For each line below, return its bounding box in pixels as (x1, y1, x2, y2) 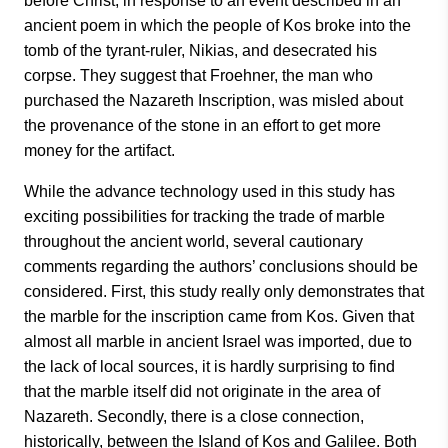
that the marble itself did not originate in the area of (24, 383, 380, 400)
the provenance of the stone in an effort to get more (24, 117, 381, 134)
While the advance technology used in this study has (24, 183, 395, 200)
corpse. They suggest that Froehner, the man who (24, 67, 373, 84)
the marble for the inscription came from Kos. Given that (24, 308, 414, 325)
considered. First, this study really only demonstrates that (24, 283, 424, 300)
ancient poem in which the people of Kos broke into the (24, 17, 411, 34)
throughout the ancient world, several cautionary (24, 233, 363, 250)
